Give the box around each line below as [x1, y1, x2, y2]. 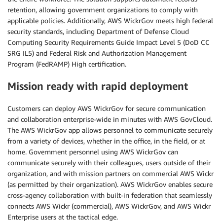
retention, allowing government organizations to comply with [7, 5, 198, 14]
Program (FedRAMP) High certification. [7, 60, 126, 69]
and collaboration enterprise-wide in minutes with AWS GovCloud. [7, 114, 212, 123]
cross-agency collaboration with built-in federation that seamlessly [7, 190, 212, 199]
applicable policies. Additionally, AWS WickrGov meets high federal [7, 16, 213, 25]
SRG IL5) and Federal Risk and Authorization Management [7, 49, 186, 58]
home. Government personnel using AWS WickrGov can [7, 147, 178, 156]
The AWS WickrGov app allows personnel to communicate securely [7, 125, 213, 134]
